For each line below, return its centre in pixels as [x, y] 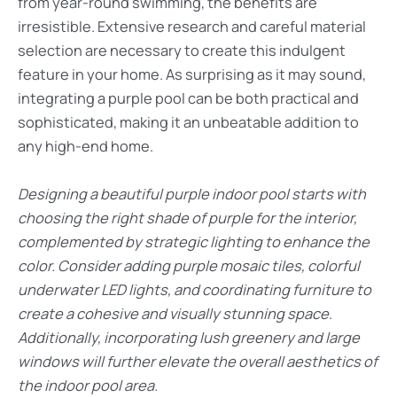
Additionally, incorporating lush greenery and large [189, 337]
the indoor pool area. [88, 385]
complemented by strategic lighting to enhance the [194, 241]
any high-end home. [86, 147]
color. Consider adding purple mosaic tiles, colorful [189, 265]
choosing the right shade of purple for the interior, [187, 218]
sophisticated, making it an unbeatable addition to [188, 123]
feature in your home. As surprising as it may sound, [192, 75]
